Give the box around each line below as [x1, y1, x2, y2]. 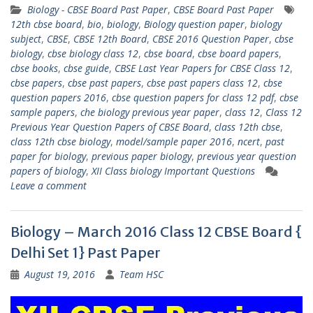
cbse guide [64, 61, 109, 75]
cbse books [10, 61, 58, 75]
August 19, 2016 [24, 268, 95, 282]
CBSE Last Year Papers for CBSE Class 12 [115, 61, 290, 75]
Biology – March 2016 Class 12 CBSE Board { [10, 223, 303, 241]
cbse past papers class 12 [147, 76, 258, 90]
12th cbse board [10, 17, 82, 31]
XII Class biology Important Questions [92, 164, 255, 178]
